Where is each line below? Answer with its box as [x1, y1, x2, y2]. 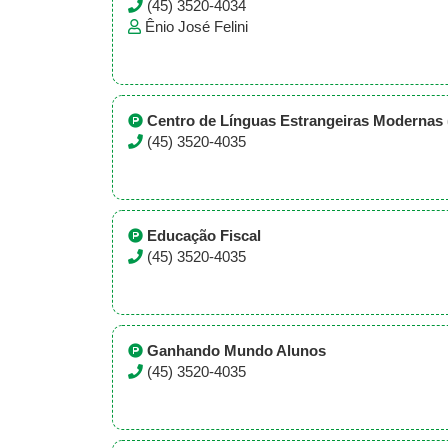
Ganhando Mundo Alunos [147, 343, 326, 359]
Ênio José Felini [145, 19, 248, 35]
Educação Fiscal [147, 228, 261, 244]
